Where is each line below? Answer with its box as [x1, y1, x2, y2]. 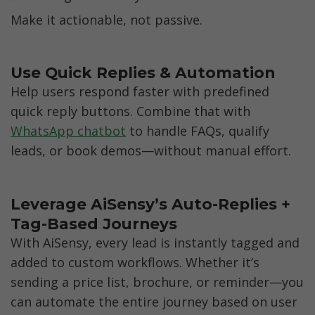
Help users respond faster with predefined [11, 83, 269, 101]
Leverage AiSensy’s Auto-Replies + [11, 194, 290, 213]
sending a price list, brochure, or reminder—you [11, 274, 304, 291]
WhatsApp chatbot [11, 122, 126, 140]
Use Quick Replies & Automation [11, 63, 275, 82]
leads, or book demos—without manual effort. [11, 142, 291, 160]
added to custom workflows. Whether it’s [11, 254, 259, 271]
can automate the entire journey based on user [11, 293, 297, 311]
